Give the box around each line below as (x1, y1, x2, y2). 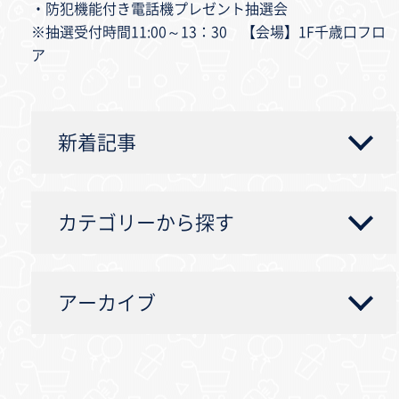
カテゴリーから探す (58, 213, 234, 232)
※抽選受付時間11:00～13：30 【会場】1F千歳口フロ (31, 25, 386, 39)
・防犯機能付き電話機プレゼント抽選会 (31, 2, 288, 16)
